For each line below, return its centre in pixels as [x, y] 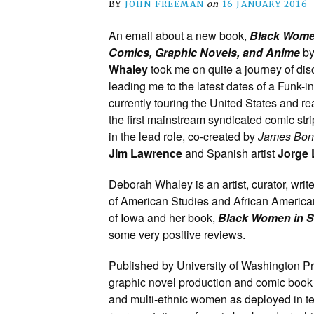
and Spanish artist [230, 153]
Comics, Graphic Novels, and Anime [204, 52]
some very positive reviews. [177, 234]
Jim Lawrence [145, 153]
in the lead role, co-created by [183, 136]
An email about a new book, [179, 35]
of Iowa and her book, [163, 217]
